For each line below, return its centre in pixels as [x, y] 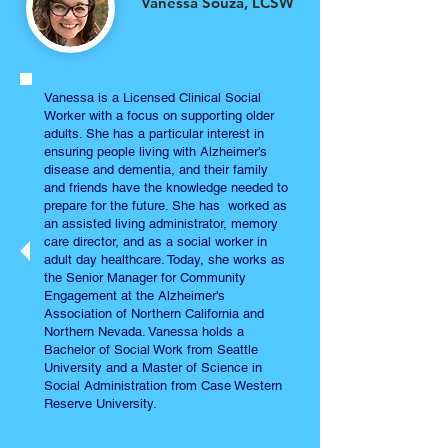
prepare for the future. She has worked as [165, 205]
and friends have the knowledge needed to [166, 187]
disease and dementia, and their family [156, 169]
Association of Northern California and [154, 313]
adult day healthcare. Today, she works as [164, 259]
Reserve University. [100, 403]
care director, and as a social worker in [155, 241]
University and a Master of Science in [153, 367]
